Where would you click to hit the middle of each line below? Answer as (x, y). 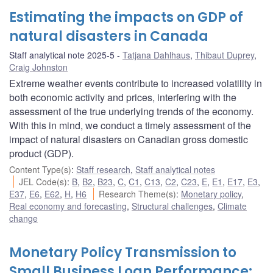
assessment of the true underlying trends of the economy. (131, 111)
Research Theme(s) (138, 193)
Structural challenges (172, 206)
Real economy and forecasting (68, 206)
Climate (232, 206)
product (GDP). (41, 153)
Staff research (103, 169)
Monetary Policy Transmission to (123, 252)
